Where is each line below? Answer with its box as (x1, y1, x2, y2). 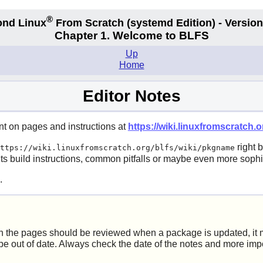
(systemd (127, 16, 173, 29)
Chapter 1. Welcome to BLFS (54, 29, 209, 42)
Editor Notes (82, 86, 181, 105)
